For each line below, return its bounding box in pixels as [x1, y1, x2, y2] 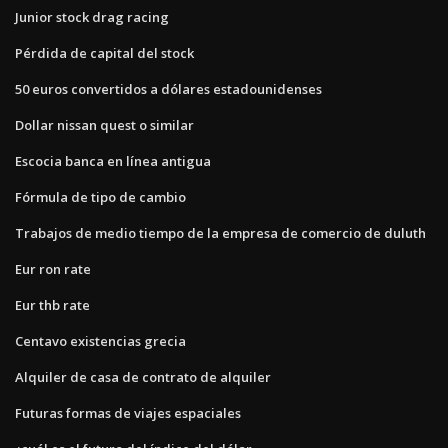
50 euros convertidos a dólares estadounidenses [15, 79, 322, 98]
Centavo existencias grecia [15, 331, 186, 350]
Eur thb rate [15, 295, 90, 314]
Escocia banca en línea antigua [15, 151, 211, 170]
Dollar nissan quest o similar [15, 115, 194, 134]
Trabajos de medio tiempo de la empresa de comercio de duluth [15, 223, 426, 242]
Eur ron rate [15, 259, 91, 278]
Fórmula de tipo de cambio [15, 187, 186, 206]
